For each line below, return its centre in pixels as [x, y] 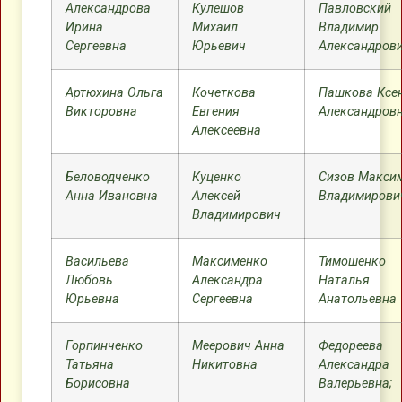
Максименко [230, 262]
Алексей [216, 196]
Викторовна [101, 112]
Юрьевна [92, 299]
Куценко [217, 177]
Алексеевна [227, 131]
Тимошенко [352, 262]
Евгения [216, 112]
